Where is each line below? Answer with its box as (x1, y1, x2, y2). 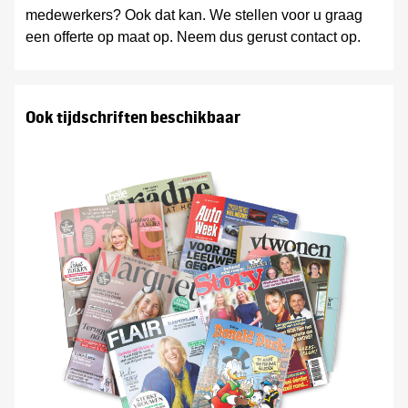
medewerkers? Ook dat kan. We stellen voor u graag (25, 7, 362, 23)
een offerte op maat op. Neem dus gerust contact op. (25, 29, 361, 45)
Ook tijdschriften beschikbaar (25, 107, 240, 127)
